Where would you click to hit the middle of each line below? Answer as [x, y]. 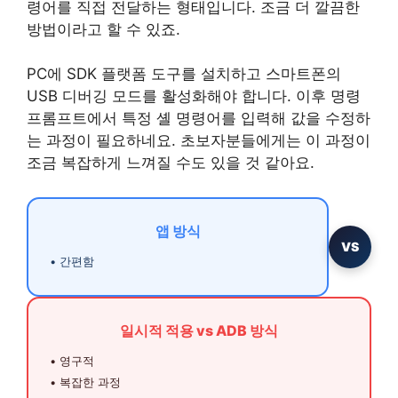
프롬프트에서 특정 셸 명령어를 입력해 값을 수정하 [199, 119]
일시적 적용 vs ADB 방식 [199, 330]
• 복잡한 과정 [85, 382]
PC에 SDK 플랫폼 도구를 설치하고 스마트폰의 [184, 74]
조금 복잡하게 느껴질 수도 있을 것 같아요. [171, 163]
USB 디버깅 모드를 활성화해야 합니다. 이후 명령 [194, 96]
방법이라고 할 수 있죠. [103, 29]
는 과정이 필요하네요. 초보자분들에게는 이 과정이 [199, 141]
